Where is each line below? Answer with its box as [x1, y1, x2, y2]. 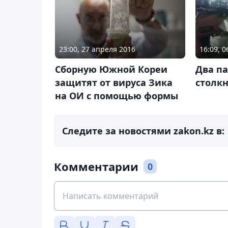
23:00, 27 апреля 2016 [59, 44, 135, 54]
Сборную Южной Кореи [55, 63, 167, 76]
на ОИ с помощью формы [55, 90, 178, 102]
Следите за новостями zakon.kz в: [62, 125, 224, 137]
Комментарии [54, 159, 138, 175]
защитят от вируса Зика [55, 76, 173, 89]
